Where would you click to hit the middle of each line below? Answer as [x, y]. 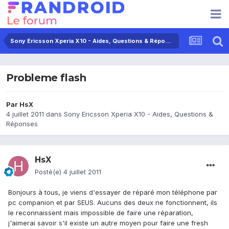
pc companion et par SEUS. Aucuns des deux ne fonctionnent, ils [113, 203]
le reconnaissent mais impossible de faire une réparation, [101, 213]
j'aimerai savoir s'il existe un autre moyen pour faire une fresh [108, 223]
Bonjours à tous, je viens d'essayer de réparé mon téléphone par [113, 192]
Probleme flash [46, 78]
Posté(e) [49, 172]
